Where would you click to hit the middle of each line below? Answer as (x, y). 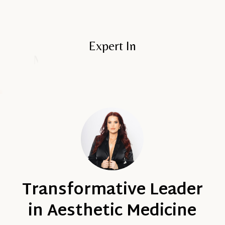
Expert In (112, 45)
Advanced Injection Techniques (113, 60)
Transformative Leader (112, 190)
